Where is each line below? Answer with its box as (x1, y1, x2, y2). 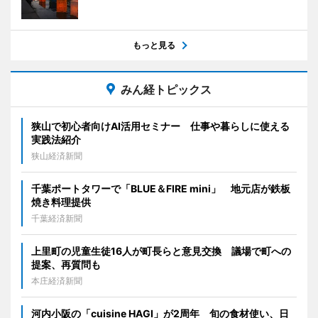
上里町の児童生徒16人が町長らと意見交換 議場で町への (31, 245, 291, 258)
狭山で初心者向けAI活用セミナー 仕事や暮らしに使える (31, 120, 290, 133)
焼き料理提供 (31, 196, 91, 209)
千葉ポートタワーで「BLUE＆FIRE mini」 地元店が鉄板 (31, 182, 290, 195)
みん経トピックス (121, 82, 212, 97)
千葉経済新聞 (31, 213, 82, 224)
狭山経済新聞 (31, 150, 82, 162)
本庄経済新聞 (31, 275, 82, 287)
